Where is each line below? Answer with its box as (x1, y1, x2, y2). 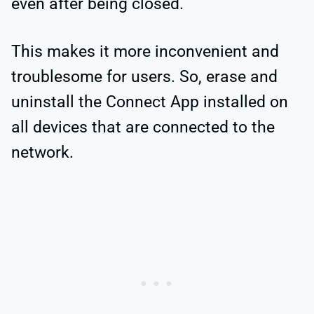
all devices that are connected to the (11, 117, 275, 137)
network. (11, 142, 74, 162)
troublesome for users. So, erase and (11, 67, 278, 86)
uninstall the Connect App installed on (11, 92, 288, 111)
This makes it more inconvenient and (11, 41, 279, 61)
